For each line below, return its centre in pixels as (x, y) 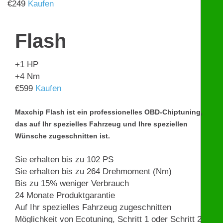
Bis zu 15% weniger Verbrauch (72, 183)
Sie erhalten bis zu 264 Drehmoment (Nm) (93, 171)
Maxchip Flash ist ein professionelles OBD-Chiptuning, (109, 112)
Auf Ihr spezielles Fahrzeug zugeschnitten (93, 207)
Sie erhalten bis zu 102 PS (64, 159)
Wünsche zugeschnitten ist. (62, 136)
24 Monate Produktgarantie (65, 195)
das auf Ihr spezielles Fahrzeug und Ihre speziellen (101, 124)
